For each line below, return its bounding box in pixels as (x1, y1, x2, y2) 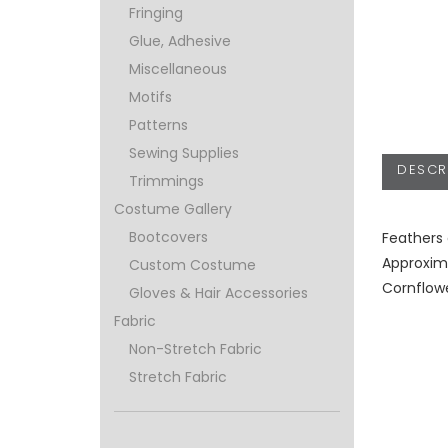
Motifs (129, 87, 173, 108)
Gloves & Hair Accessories (129, 283, 309, 304)
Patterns (129, 115, 189, 136)
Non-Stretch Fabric (129, 339, 263, 360)
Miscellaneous (129, 59, 228, 80)
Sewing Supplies (129, 143, 240, 164)
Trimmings (129, 171, 205, 192)
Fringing (129, 3, 184, 24)
